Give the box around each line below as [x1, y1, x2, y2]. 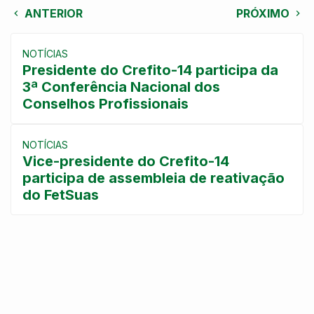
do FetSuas [22, 186, 99, 203]
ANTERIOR [22, 6, 83, 20]
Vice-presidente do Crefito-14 [22, 153, 229, 170]
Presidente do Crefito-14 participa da [22, 62, 278, 78]
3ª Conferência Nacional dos [22, 78, 220, 95]
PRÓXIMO [236, 6, 292, 20]
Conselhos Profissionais [22, 95, 189, 112]
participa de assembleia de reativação [22, 170, 285, 186]
